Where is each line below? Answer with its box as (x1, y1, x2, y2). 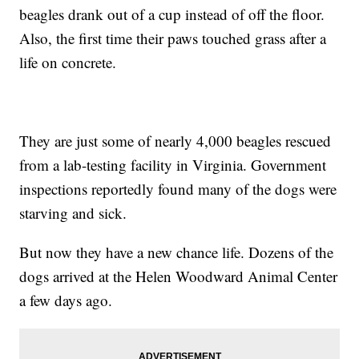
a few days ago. (19, 290, 113, 311)
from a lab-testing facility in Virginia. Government (19, 155, 327, 175)
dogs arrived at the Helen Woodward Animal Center (19, 266, 338, 287)
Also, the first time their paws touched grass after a (19, 28, 327, 49)
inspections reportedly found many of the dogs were (19, 179, 337, 200)
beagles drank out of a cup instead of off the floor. (19, 4, 325, 25)
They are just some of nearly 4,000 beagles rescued (19, 131, 332, 151)
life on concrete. (19, 52, 117, 73)
